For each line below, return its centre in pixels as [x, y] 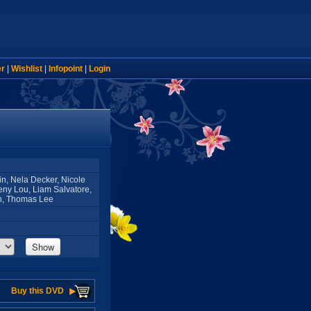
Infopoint [65, 69]
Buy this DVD [37, 291]
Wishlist [26, 69]
